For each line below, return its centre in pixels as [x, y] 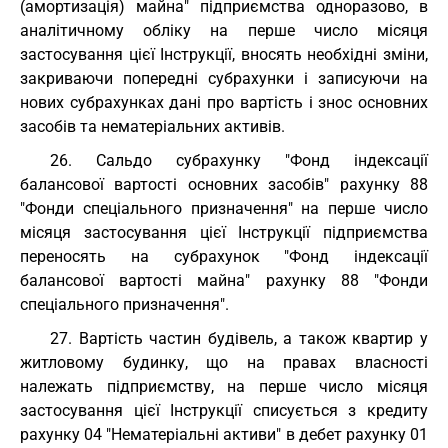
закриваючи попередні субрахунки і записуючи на [224, 78]
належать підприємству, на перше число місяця [224, 386]
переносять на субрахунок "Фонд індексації [224, 256]
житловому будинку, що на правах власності [224, 362]
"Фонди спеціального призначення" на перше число [224, 208]
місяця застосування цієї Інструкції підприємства [224, 232]
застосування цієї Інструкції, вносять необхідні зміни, [224, 54]
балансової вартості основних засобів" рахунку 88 [224, 184]
